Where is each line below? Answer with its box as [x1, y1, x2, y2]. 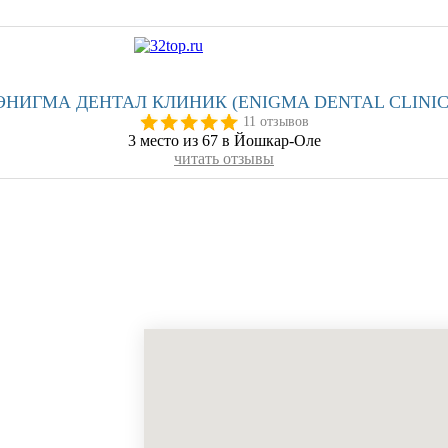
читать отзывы [174, 149, 274, 167]
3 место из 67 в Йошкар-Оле [127, 131, 321, 149]
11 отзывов [243, 113, 309, 129]
